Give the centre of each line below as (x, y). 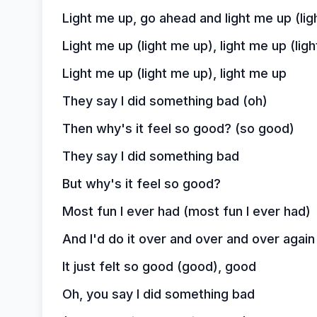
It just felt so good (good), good (159, 266)
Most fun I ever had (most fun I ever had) (186, 211)
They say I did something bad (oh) (165, 101)
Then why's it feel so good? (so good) (178, 128)
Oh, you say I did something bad (158, 294)
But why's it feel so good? (141, 184)
